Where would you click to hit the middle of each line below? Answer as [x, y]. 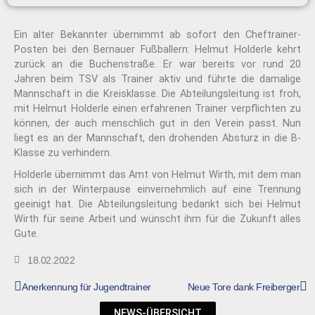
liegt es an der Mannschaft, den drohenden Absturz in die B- [157, 138]
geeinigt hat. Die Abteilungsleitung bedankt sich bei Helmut [157, 205]
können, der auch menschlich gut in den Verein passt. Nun [157, 123]
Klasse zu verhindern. [63, 153]
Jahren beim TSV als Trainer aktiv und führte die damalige [157, 79]
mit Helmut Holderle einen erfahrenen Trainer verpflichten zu [157, 108]
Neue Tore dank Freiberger [243, 287]
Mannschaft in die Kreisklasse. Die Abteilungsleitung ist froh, [157, 94]
